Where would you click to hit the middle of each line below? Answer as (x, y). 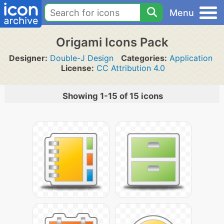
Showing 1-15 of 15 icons (113, 96)
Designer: (28, 58)
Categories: (144, 58)
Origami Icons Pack (112, 42)
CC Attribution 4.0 (131, 68)
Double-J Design (81, 58)
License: (77, 68)
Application (191, 58)
